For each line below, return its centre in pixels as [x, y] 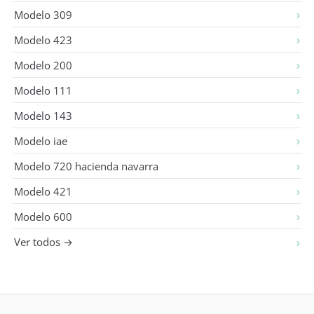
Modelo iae [41, 141]
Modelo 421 [43, 191]
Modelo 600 [43, 216]
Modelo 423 [43, 40]
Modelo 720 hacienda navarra [86, 166]
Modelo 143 [43, 115]
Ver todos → [43, 242]
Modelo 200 [43, 65]
